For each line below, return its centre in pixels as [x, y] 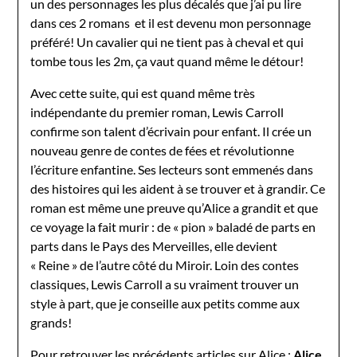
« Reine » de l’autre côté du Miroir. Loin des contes [165, 265]
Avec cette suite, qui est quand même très [143, 92]
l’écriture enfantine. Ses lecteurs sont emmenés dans [172, 169]
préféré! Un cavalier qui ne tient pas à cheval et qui [167, 41]
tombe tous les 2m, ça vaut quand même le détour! [167, 61]
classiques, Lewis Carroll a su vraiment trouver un [165, 284]
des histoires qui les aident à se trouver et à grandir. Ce [178, 188]
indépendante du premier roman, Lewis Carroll [157, 112]
